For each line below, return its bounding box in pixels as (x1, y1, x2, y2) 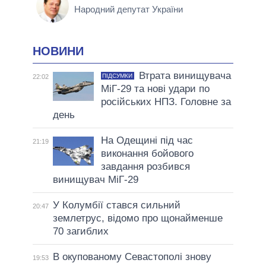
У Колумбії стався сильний (52, 199, 180, 211)
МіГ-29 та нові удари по (100, 83, 210, 94)
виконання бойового (100, 147, 194, 159)
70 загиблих (52, 225, 109, 237)
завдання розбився (100, 160, 190, 172)
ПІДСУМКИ (102, 72, 133, 79)
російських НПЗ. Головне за (100, 96, 231, 107)
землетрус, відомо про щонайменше (52, 212, 223, 224)
